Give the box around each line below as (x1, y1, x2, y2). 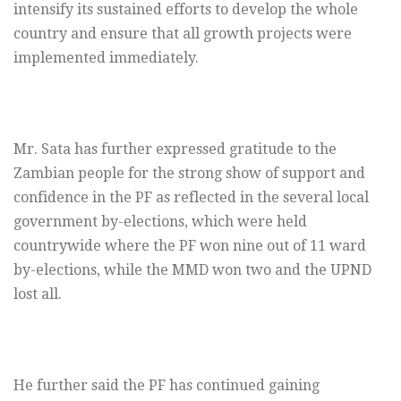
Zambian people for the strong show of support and (13, 165, 365, 183)
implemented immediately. (13, 49, 199, 67)
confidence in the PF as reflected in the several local (13, 189, 369, 207)
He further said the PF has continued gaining (13, 377, 320, 395)
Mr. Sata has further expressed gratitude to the (13, 141, 337, 158)
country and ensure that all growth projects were (13, 25, 352, 43)
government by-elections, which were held (13, 213, 307, 231)
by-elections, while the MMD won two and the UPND (13, 261, 371, 279)
